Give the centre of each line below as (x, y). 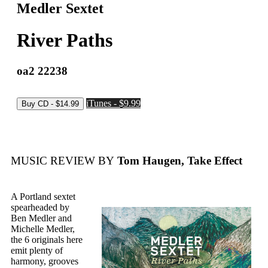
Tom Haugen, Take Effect (178, 161)
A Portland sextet (43, 197)
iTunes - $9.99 (113, 103)
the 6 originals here (47, 240)
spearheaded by (40, 208)
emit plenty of (37, 251)
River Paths (65, 40)
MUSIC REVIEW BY (63, 161)
